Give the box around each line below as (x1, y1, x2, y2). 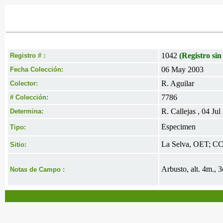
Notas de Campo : (10, 166, 65, 173)
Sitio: (10, 141, 26, 148)
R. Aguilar (161, 79, 194, 88)
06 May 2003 (161, 65, 204, 74)
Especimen (161, 122, 196, 131)
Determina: (10, 108, 43, 115)
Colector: (10, 80, 38, 87)
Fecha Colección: (10, 66, 63, 73)
